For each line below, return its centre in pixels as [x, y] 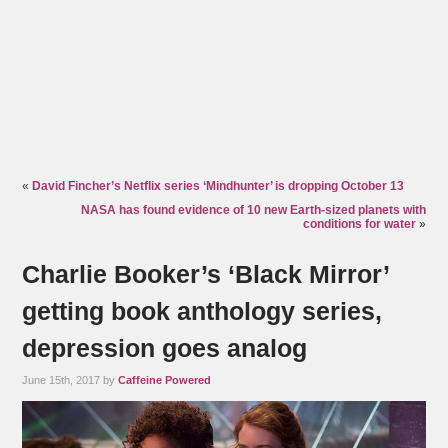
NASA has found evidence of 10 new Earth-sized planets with [253, 210]
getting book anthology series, [202, 311]
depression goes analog [165, 348]
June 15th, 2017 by [70, 380]
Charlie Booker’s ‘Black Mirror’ [206, 274]
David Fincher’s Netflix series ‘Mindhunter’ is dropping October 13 [218, 186]
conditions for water [359, 224]
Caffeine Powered [165, 380]
